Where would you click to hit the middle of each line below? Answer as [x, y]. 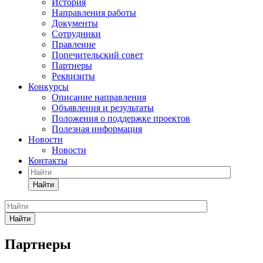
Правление [74, 44]
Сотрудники [76, 34]
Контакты [48, 161]
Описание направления [99, 97]
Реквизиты [73, 76]
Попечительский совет [97, 55]
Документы [75, 23]
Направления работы [94, 13]
